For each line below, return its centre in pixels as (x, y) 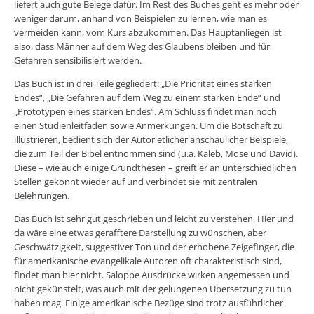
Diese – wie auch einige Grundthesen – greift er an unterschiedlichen (155, 168)
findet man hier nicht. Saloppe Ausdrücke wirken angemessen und (152, 275)
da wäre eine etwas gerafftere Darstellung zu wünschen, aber (140, 233)
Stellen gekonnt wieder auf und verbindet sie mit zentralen (136, 182)
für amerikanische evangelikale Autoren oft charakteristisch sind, (148, 261)
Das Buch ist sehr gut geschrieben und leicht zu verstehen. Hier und (154, 219)
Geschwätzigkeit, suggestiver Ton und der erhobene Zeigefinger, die (154, 247)
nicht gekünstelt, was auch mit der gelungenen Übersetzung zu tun (153, 289)
